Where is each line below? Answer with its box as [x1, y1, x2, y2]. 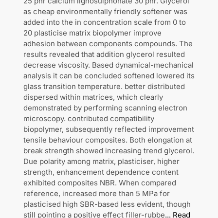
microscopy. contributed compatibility [23, 113, 154, 123]
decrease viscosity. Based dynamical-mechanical [23, 60, 194, 70]
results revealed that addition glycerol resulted [23, 49, 185, 59]
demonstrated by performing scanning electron [23, 103, 187, 112]
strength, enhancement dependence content [23, 167, 179, 177]
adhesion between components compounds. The [23, 38, 193, 48]
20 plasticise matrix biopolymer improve [23, 28, 162, 37]
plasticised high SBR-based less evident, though [23, 199, 191, 209]
